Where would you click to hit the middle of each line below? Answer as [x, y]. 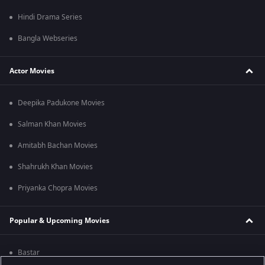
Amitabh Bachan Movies [58, 146]
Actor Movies [32, 71]
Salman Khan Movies [52, 125]
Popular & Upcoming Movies [59, 220]
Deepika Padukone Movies [61, 103]
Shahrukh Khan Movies [55, 167]
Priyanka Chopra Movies [58, 188]
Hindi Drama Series [50, 17]
